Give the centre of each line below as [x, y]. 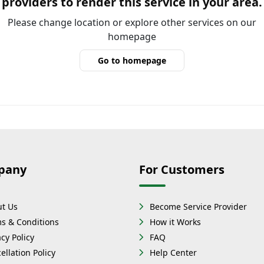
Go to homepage [132, 60]
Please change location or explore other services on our [132, 22]
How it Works [175, 222]
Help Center [173, 253]
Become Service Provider [198, 207]
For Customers [182, 169]
